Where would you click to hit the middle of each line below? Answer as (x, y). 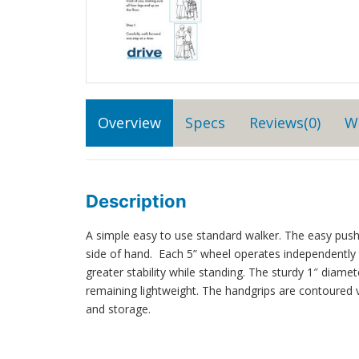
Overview (129, 122)
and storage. (118, 309)
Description (136, 201)
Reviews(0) (285, 122)
